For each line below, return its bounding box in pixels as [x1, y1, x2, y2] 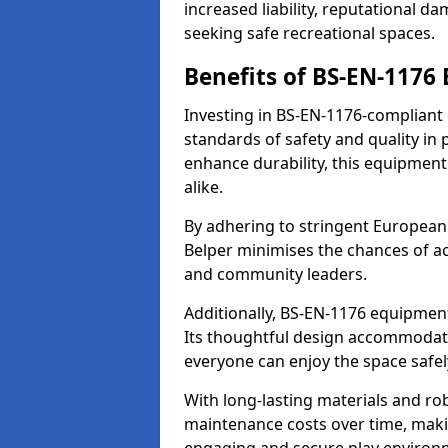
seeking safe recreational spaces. [184, 22, 435, 44]
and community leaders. [184, 263, 367, 285]
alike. [184, 176, 223, 198]
